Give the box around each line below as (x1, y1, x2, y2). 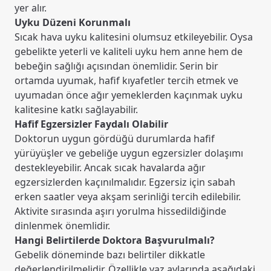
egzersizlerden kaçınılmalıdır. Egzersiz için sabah (15, 175, 235, 189)
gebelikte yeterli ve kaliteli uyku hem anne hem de (15, 45, 243, 59)
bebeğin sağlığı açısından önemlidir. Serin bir (15, 59, 218, 73)
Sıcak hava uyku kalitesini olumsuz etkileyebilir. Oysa (15, 30, 253, 44)
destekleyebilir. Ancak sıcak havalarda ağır (15, 161, 206, 175)
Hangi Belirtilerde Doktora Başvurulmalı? (15, 233, 215, 247)
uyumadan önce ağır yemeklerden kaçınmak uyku (15, 88, 243, 102)
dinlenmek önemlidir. (15, 219, 110, 233)
